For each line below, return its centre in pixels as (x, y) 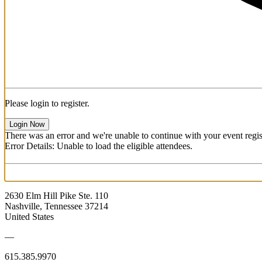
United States (29, 216)
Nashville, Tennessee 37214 (56, 206)
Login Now (27, 124)
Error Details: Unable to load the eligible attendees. (99, 146)
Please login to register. (47, 103)
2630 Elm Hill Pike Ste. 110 (56, 195)
